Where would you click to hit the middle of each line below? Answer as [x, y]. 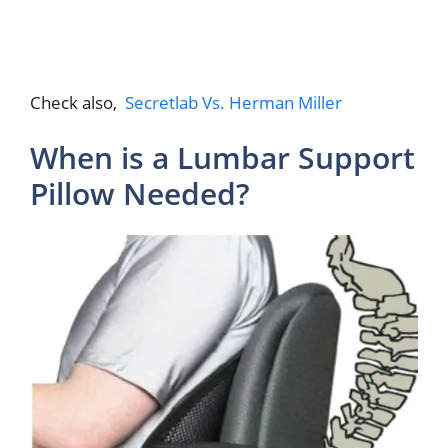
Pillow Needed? [140, 194]
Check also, [77, 102]
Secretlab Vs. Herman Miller [233, 102]
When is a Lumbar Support [222, 158]
